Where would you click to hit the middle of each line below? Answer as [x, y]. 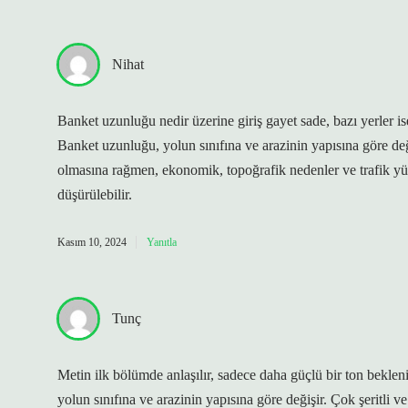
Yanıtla [162, 242]
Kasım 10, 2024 [92, 242]
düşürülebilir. [95, 194]
